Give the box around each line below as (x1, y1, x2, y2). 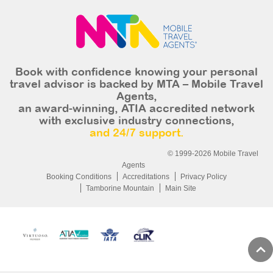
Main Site (165, 184, 196, 193)
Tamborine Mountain (85, 184, 154, 193)
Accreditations (122, 172, 169, 182)
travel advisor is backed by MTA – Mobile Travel (10, 80, 263, 91)
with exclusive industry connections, (38, 116, 235, 127)
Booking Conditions (46, 172, 112, 182)
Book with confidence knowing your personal (15, 68, 258, 79)
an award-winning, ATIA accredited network (18, 104, 255, 115)
